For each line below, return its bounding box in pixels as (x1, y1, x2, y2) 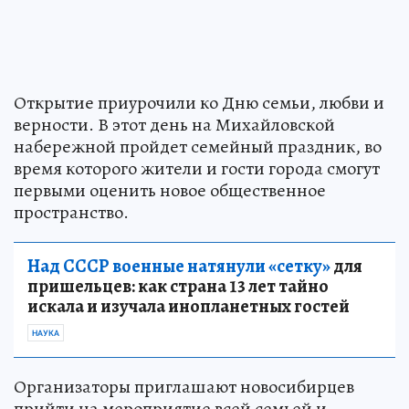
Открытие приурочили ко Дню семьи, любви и (14, 89, 384, 115)
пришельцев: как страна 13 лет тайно (27, 273, 329, 299)
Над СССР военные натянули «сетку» (27, 253, 330, 278)
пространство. (14, 199, 129, 225)
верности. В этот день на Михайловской (14, 111, 335, 137)
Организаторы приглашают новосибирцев (14, 373, 354, 399)
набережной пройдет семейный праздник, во (14, 133, 382, 159)
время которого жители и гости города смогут (14, 155, 380, 181)
